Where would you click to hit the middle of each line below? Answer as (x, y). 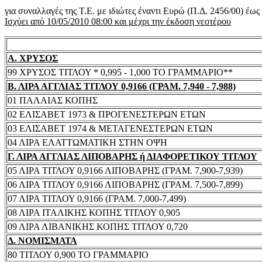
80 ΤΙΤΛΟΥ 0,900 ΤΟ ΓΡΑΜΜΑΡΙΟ (78, 254)
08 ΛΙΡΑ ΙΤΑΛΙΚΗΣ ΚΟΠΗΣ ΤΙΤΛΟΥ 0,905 (94, 212)
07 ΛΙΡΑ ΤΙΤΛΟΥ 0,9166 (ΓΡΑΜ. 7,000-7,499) (97, 198)
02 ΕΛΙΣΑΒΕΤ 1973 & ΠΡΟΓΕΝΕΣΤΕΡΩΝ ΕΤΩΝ (107, 114)
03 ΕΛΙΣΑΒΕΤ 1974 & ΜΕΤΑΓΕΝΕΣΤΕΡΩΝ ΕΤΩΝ (110, 128)
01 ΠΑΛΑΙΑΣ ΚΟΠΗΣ (53, 100)
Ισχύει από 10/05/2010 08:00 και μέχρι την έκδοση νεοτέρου (118, 21)
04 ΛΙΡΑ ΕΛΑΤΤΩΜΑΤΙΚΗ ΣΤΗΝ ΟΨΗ (87, 142)
